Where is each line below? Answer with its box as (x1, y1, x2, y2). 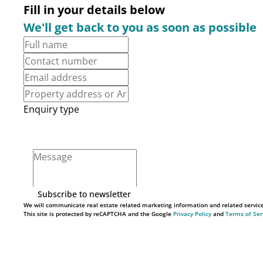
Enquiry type (23, 103, 79, 116)
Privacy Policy (173, 210, 211, 218)
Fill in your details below (23, 2, 165, 18)
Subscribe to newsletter (38, 188, 131, 200)
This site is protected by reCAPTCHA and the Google (23, 210, 173, 218)
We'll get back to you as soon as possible (23, 19, 257, 35)
